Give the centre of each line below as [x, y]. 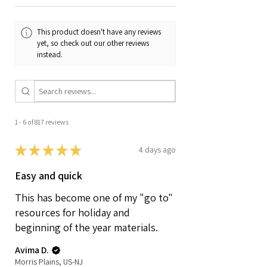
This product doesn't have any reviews [99, 32]
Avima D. [32, 250]
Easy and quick [49, 175]
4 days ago [157, 150]
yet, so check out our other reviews [93, 44]
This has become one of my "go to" [94, 197]
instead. [50, 55]
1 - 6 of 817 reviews [42, 122]
